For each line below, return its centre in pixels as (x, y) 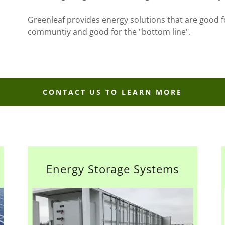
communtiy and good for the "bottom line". (112, 32)
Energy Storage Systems (113, 169)
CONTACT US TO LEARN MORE (113, 92)
